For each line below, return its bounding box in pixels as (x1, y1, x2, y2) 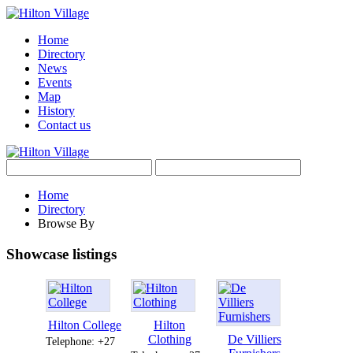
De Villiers (228, 333, 281, 347)
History (38, 104, 75, 117)
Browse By (38, 217, 95, 230)
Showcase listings (6, 245, 117, 262)
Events (38, 76, 72, 89)
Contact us (38, 118, 91, 132)
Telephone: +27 (46, 335, 115, 348)
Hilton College (47, 318, 121, 333)
